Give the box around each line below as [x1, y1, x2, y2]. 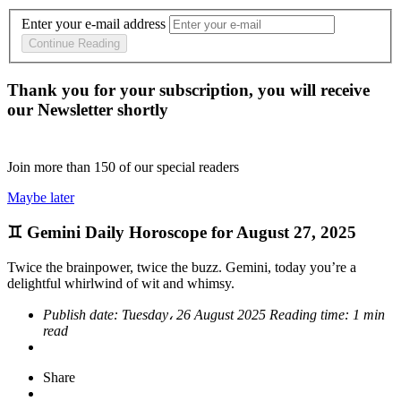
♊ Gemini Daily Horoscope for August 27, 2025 [7, 222, 356, 242]
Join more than [7, 159, 94, 175]
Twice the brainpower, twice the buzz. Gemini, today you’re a [7, 259, 356, 275]
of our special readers [119, 159, 239, 175]
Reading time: [269, 306, 353, 322]
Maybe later [7, 190, 74, 206]
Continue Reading [29, 37, 120, 51]
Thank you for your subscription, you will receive [7, 81, 370, 100]
